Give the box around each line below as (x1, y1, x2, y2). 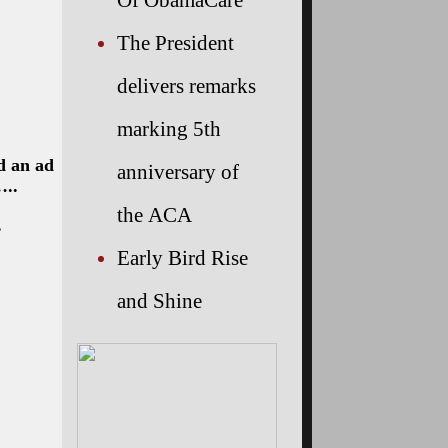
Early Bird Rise (117, 245, 248, 269)
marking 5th (117, 116, 221, 140)
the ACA (117, 202, 192, 226)
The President (117, 30, 234, 54)
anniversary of (117, 159, 239, 183)
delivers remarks (117, 73, 256, 97)
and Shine (117, 288, 202, 312)
